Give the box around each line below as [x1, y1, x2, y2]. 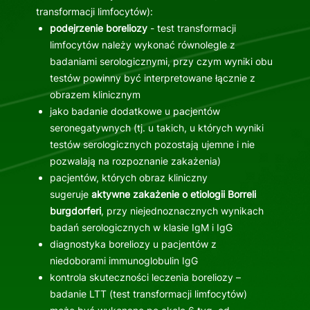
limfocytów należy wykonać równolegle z [49, 39, 235, 51]
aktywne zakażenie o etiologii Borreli [91, 188, 256, 201]
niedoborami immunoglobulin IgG [49, 255, 198, 267]
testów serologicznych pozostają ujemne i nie [49, 138, 255, 151]
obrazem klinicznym [49, 89, 140, 101]
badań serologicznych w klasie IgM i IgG [49, 221, 232, 234]
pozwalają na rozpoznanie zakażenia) [49, 155, 221, 167]
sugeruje [49, 188, 91, 201]
